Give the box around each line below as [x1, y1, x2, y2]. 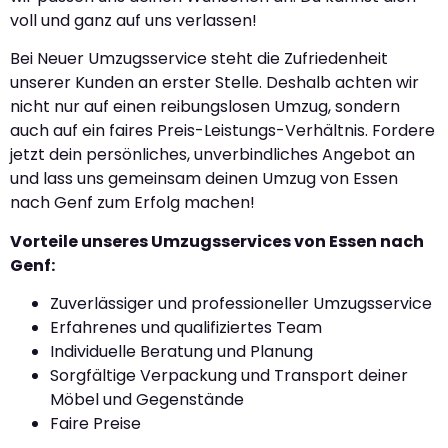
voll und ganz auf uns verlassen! [10, 8, 257, 32]
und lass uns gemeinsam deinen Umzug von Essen [10, 167, 398, 191]
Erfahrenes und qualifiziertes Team [50, 315, 322, 339]
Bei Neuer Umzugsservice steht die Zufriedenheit [10, 47, 388, 71]
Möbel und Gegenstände [50, 387, 244, 411]
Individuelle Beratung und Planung [50, 339, 313, 363]
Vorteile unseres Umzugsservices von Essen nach [10, 229, 424, 253]
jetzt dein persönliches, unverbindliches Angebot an [10, 143, 415, 167]
